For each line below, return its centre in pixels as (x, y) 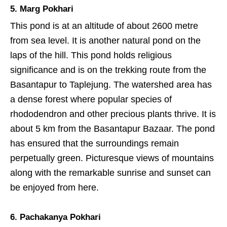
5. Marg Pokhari (42, 9)
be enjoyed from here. (54, 187)
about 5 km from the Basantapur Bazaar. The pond (112, 128)
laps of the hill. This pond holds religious (91, 55)
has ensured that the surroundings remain (94, 143)
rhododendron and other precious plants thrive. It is (113, 114)
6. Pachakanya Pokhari (55, 217)
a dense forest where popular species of (91, 99)
